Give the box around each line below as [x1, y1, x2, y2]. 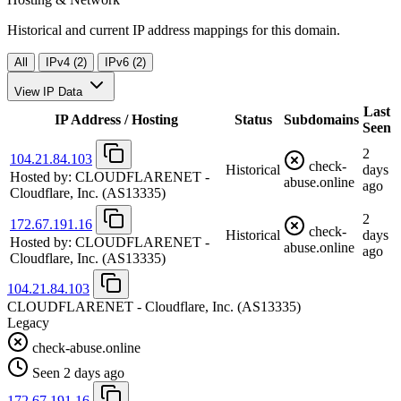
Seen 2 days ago [32, 364, 124, 380]
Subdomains [284, 111, 359, 127]
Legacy [7, 314, 49, 330]
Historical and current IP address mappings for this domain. [7, 21, 340, 38]
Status [234, 111, 272, 127]
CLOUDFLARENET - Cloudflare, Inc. [7, 298, 234, 314]
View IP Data [14, 84, 82, 98]
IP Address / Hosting [54, 111, 178, 127]
